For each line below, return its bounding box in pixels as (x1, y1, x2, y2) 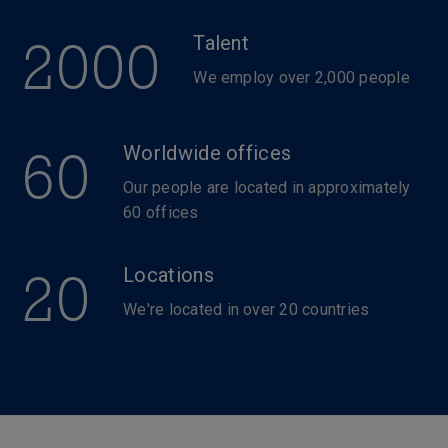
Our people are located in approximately (123, 178, 411, 197)
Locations (123, 263, 214, 287)
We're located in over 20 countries (123, 300, 370, 319)
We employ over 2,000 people (193, 68, 410, 87)
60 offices (123, 203, 199, 222)
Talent (193, 31, 250, 55)
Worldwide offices (123, 141, 292, 165)
